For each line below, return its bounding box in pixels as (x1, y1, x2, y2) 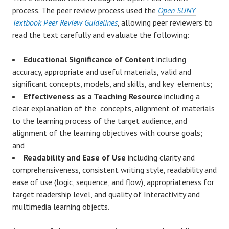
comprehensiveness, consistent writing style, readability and (12, 164, 217, 175)
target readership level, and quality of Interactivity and (12, 189, 202, 199)
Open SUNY (158, 5, 196, 15)
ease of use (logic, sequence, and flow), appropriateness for (12, 176, 214, 187)
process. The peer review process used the (12, 5, 158, 15)
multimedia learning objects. (12, 201, 109, 212)
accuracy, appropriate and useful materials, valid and (12, 66, 191, 77)
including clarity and (128, 152, 195, 163)
